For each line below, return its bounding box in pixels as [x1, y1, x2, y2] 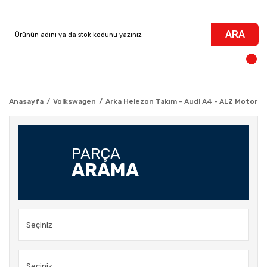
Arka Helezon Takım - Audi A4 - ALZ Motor [105, 97, 257, 105]
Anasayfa [9, 97, 44, 105]
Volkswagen [53, 97, 96, 105]
